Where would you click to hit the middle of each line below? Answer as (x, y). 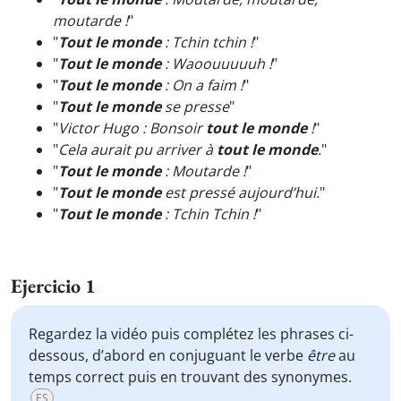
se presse (195, 107)
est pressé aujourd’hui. (240, 192)
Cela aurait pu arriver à (137, 149)
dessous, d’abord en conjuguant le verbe (168, 355)
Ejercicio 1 (53, 286)
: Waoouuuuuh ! (217, 64)
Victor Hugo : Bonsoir (132, 128)
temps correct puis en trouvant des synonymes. (190, 377)
